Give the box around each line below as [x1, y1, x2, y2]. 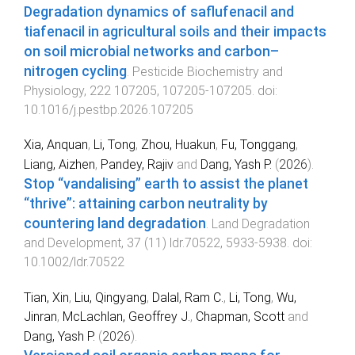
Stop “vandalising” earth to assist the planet [24, 176, 308, 193]
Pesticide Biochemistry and [132, 63, 283, 79]
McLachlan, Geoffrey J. [63, 309, 190, 325]
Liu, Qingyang [74, 290, 147, 306]
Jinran [24, 309, 57, 325]
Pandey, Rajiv [101, 157, 174, 173]
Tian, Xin [24, 290, 69, 306]
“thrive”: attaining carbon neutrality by [24, 196, 268, 212]
